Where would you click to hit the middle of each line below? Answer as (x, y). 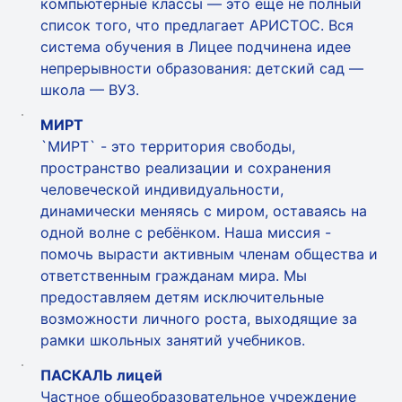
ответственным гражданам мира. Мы (174, 275)
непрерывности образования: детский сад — (202, 68)
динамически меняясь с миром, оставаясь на (204, 211)
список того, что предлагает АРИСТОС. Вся (197, 25)
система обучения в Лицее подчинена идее (196, 47)
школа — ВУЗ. (90, 90)
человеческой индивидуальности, (162, 189)
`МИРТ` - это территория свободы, (168, 146)
